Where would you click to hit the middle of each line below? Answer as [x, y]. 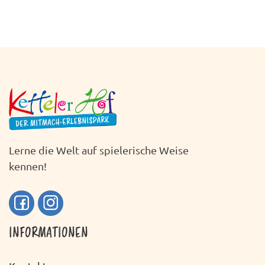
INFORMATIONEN [49, 234]
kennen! [28, 166]
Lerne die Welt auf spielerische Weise [99, 150]
